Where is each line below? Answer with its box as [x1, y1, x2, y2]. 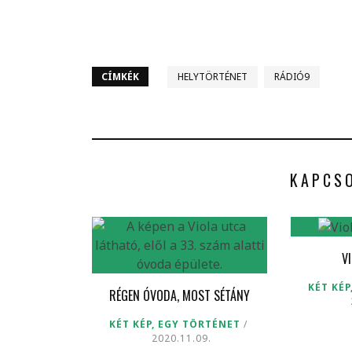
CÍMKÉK [101, 69, 139, 83]
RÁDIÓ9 [274, 69, 310, 83]
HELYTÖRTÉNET [178, 69, 247, 83]
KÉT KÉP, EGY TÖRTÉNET [108, 317, 240, 331]
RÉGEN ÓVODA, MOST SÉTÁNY [109, 285, 251, 305]
